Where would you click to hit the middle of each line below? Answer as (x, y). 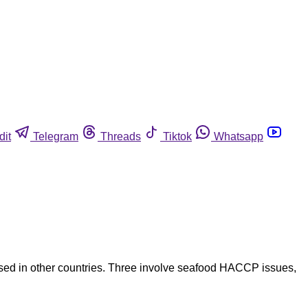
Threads (121, 136)
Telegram (56, 136)
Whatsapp (239, 136)
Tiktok (177, 136)
